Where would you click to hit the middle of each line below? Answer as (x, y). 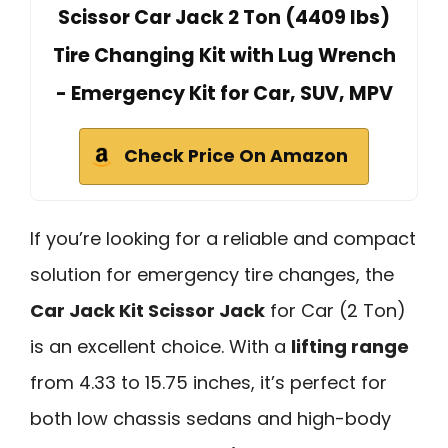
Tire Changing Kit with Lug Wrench (224, 55)
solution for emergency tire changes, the (212, 274)
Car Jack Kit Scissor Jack (147, 310)
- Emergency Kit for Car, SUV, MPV (224, 93)
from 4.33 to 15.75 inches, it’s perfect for (208, 382)
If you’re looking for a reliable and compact (223, 238)
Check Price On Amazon (236, 155)
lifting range (350, 346)
